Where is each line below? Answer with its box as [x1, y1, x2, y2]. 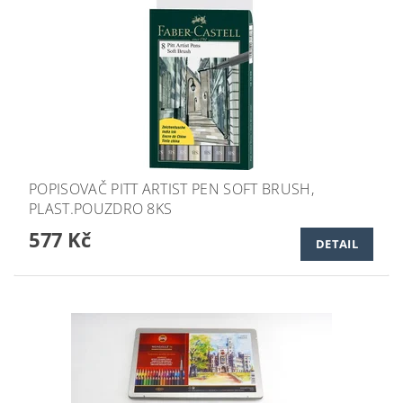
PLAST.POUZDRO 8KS [29, 198, 173, 219]
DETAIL [316, 236, 358, 253]
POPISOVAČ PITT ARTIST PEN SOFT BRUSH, [29, 178, 314, 199]
